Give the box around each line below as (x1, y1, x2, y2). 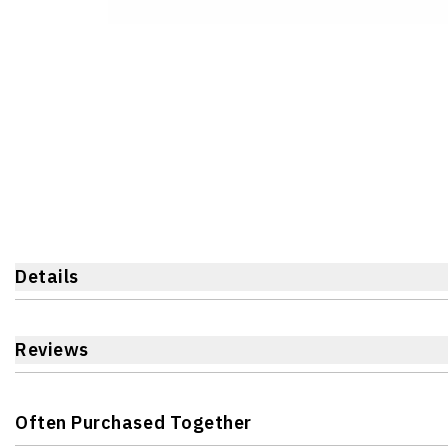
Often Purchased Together (15, 411, 252, 434)
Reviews (15, 338, 89, 361)
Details (15, 265, 79, 288)
